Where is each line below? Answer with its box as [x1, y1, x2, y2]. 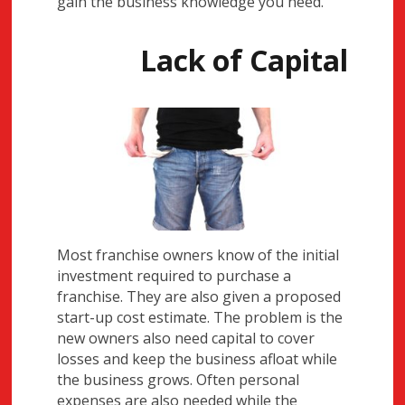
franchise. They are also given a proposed [57, 286, 342, 306]
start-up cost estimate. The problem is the [57, 306, 344, 327]
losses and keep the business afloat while [57, 348, 338, 369]
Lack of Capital [139, 41, 348, 80]
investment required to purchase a [57, 265, 292, 286]
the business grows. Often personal [57, 369, 300, 390]
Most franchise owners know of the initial [57, 244, 340, 265]
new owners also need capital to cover [57, 327, 316, 348]
